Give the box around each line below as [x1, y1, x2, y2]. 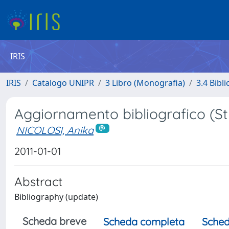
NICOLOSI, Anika [16, 124, 94, 136]
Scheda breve [22, 214, 86, 227]
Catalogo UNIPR [32, 77, 94, 88]
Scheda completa [103, 215, 185, 228]
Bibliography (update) [14, 191, 98, 202]
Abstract [14, 173, 62, 189]
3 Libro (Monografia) [105, 77, 185, 88]
